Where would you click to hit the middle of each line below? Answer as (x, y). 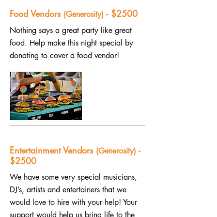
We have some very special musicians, (73, 177)
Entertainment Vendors (53, 150)
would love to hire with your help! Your (73, 202)
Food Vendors (37, 14)
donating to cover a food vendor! (64, 55)
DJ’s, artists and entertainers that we (68, 190)
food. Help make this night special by (71, 43)
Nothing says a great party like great (71, 30)
